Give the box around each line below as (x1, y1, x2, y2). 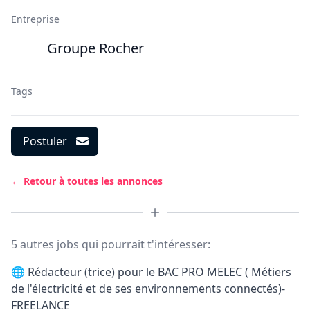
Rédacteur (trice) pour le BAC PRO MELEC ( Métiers (28, 264, 291, 280)
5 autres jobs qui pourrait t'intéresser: (11, 237, 210, 252)
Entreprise (11, 12, 60, 26)
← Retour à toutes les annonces (11, 174, 163, 188)
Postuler (23, 134, 67, 149)
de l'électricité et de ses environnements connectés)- (11, 281, 285, 296)
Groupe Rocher (47, 39, 144, 57)
